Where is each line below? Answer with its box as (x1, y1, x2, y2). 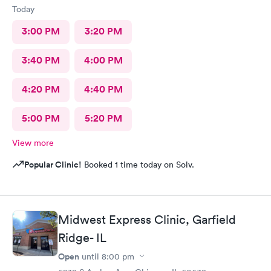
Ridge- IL (58, 230, 106, 245)
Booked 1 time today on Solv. (82, 159, 194, 170)
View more (12, 137, 54, 148)
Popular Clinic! (24, 158, 82, 171)
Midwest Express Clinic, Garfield (58, 212, 236, 227)
